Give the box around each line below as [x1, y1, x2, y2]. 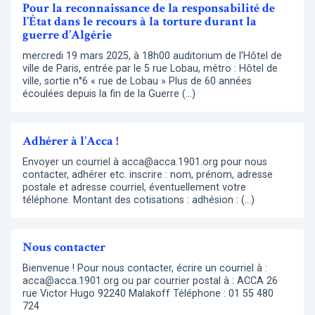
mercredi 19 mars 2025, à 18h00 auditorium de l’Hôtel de [22, 50, 282, 63]
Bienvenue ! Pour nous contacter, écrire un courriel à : [22, 262, 267, 275]
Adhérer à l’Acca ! [22, 133, 118, 150]
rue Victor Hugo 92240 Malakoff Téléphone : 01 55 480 [22, 288, 274, 300]
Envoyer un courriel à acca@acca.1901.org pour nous [22, 156, 267, 169]
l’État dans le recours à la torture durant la [22, 13, 257, 30]
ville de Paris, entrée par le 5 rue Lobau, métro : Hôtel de [22, 63, 278, 75]
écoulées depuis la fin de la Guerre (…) [22, 88, 195, 101]
